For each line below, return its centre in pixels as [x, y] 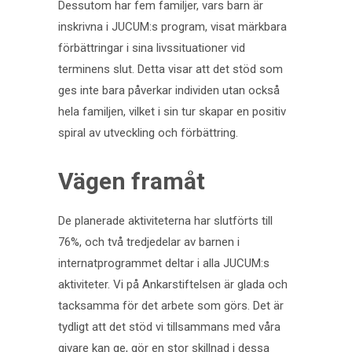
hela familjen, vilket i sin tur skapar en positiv [172, 112]
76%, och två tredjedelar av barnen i [149, 242]
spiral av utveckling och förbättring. [148, 133]
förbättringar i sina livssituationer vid [152, 48]
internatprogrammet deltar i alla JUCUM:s [164, 264]
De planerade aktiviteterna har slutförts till [165, 221]
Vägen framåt [132, 181]
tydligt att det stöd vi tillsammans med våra [169, 327]
